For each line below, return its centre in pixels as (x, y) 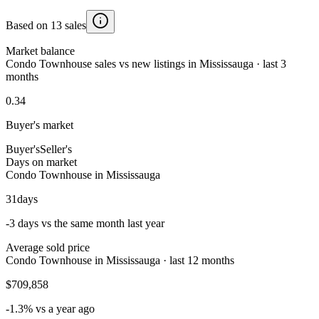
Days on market (41, 162)
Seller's (56, 149)
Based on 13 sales (46, 25)
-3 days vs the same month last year (85, 223)
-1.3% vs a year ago (50, 308)
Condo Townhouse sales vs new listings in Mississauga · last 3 (146, 63)
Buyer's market (40, 125)
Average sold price (48, 247)
